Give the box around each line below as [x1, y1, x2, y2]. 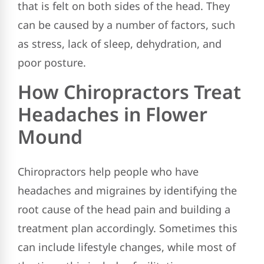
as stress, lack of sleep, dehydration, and [18, 37, 222, 51]
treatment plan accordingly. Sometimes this [18, 220, 237, 235]
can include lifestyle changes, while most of [18, 239, 236, 254]
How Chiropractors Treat [18, 78, 241, 104]
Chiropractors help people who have [18, 164, 199, 179]
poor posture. [18, 55, 86, 70]
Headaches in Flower [18, 101, 207, 127]
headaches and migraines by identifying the [18, 183, 237, 197]
